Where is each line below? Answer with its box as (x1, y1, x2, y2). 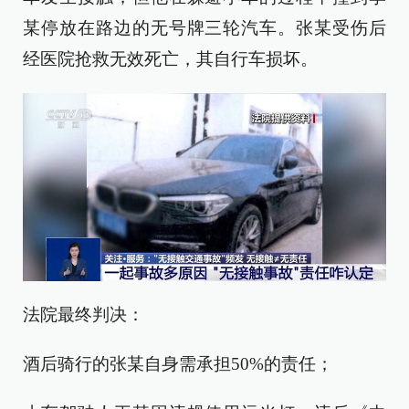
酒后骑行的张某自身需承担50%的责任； (23, 353, 333, 373)
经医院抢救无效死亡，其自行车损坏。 (23, 49, 318, 68)
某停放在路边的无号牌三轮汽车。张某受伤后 (23, 18, 386, 37)
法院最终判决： (23, 304, 144, 324)
